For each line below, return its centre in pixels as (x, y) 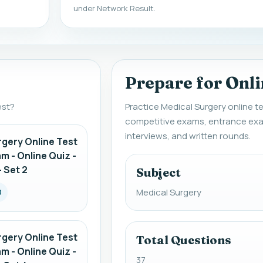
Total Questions (184, 240)
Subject (159, 172)
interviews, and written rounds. (188, 136)
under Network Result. (115, 8)
